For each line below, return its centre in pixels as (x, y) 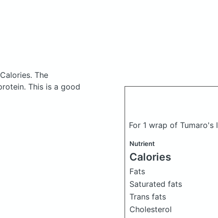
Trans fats (148, 197)
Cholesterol (151, 209)
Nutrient (142, 144)
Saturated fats (156, 184)
